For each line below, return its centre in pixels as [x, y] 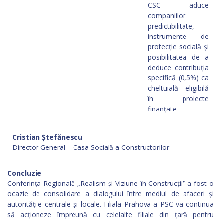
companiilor [167, 16]
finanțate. [163, 109]
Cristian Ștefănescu [47, 137]
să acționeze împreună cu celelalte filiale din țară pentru [110, 214]
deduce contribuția [178, 67]
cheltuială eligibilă [178, 88]
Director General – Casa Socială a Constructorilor [91, 147]
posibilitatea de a [178, 57]
